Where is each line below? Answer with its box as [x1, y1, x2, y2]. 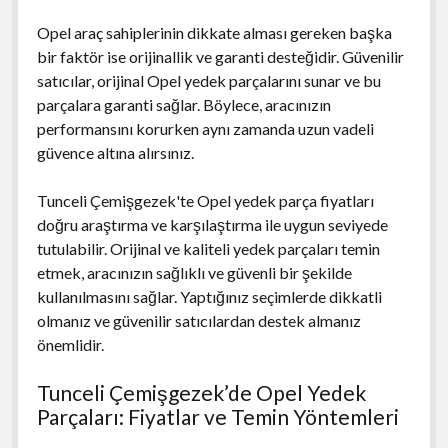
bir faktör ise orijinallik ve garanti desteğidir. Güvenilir [36, 46, 404, 66]
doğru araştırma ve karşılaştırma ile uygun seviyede [36, 214, 388, 234]
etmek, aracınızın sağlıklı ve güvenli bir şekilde [36, 262, 352, 282]
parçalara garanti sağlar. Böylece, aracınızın [36, 94, 331, 114]
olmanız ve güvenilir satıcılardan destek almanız [36, 310, 361, 330]
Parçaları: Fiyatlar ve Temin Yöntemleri [36, 403, 399, 429]
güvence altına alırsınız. [36, 142, 194, 162]
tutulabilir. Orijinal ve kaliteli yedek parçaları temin [36, 238, 380, 258]
